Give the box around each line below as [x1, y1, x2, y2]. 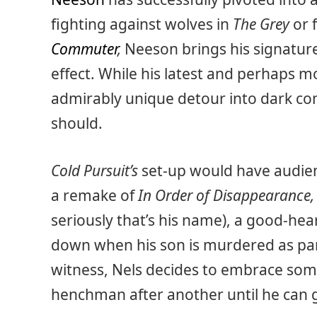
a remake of [51, 185, 138, 206]
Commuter [51, 39, 117, 59]
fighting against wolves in [51, 14, 233, 34]
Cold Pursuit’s [51, 161, 138, 181]
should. [51, 113, 103, 133]
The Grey [233, 14, 293, 34]
